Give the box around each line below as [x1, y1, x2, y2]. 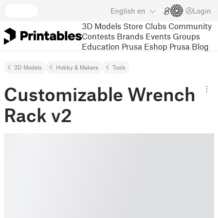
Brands [117, 31, 144, 41]
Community [168, 20, 212, 31]
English [110, 6, 135, 15]
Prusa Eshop [122, 41, 167, 51]
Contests [82, 31, 115, 41]
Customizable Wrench [4, 83, 196, 105]
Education [82, 41, 120, 51]
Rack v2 [4, 104, 72, 126]
